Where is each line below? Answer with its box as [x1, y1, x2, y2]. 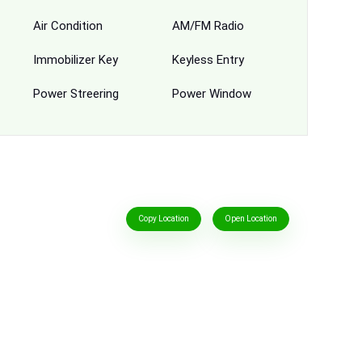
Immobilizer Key [32, 52, 118, 67]
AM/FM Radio [171, 18, 244, 33]
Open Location [224, 214, 277, 224]
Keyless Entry [171, 52, 244, 67]
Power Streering [32, 86, 119, 101]
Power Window [171, 86, 251, 101]
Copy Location [137, 214, 189, 224]
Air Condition [32, 18, 103, 33]
